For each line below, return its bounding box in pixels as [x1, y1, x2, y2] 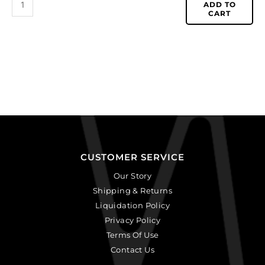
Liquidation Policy [95, 200, 170, 210]
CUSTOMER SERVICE [80, 151, 185, 163]
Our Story [113, 170, 152, 180]
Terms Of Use [106, 230, 159, 240]
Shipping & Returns [92, 185, 173, 195]
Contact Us [111, 244, 154, 254]
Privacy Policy [104, 215, 161, 225]
